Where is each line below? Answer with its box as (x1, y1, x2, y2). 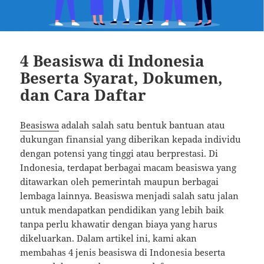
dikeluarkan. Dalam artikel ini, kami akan (20, 232, 197, 244)
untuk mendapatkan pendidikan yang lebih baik (20, 203, 225, 216)
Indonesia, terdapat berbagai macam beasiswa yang (20, 161, 237, 173)
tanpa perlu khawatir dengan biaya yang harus (20, 217, 218, 230)
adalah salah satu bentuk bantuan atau (59, 118, 226, 131)
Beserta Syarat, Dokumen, (20, 67, 223, 88)
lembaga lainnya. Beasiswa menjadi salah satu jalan (20, 189, 239, 202)
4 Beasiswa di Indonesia (20, 49, 205, 71)
